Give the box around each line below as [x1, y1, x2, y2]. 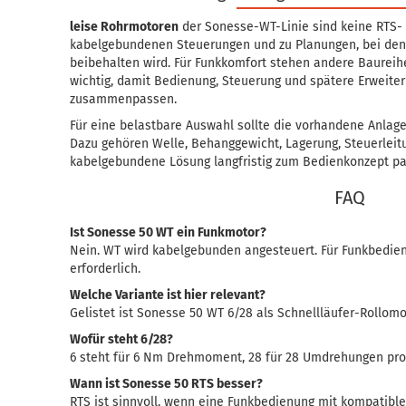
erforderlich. [70, 261, 141, 276]
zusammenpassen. [70, 92, 178, 107]
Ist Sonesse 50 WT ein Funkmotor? [70, 225, 267, 240]
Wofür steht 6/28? [70, 332, 174, 347]
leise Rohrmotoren [70, 19, 179, 34]
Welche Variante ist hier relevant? [70, 287, 266, 303]
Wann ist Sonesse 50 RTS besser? [70, 376, 264, 391]
